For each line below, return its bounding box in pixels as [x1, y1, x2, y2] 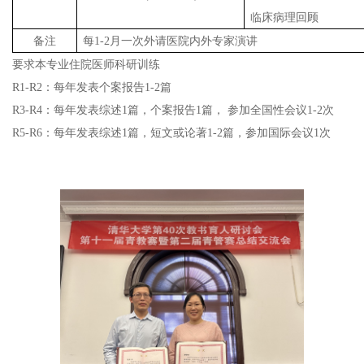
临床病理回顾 [250, 11, 319, 24]
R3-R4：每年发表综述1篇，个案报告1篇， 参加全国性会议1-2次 [12, 103, 334, 116]
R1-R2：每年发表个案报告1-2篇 [12, 80, 171, 93]
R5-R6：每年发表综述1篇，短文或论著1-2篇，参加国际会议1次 [12, 126, 331, 139]
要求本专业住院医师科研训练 [12, 58, 160, 71]
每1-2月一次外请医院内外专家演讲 [83, 34, 258, 47]
